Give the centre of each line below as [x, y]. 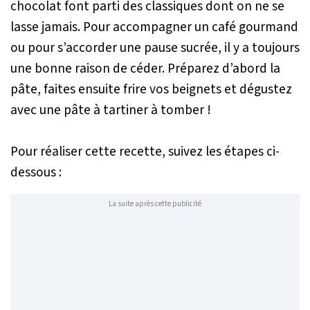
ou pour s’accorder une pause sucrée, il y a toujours [155, 47]
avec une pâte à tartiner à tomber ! [111, 110]
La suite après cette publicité [155, 204]
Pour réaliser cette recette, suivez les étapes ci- [145, 151]
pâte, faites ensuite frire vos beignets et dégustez [151, 89]
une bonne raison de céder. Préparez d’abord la [145, 68]
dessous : [36, 172]
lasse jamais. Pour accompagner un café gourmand [154, 27]
